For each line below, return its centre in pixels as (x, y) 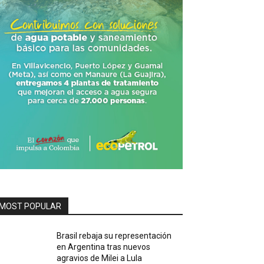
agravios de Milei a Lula (100, 258)
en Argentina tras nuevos (104, 247)
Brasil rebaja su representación (114, 235)
